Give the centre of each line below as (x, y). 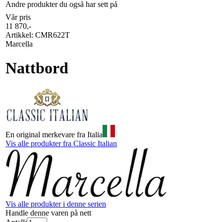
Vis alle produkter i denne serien (56, 204)
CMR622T (52, 35)
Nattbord (37, 68)
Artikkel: (19, 35)
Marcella (19, 44)
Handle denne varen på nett (48, 213)
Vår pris (18, 17)
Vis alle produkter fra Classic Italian (61, 143)
